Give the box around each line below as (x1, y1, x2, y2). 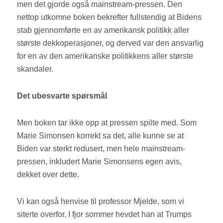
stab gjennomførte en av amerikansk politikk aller (17, 26, 190, 35)
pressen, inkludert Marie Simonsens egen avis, (17, 157, 182, 166)
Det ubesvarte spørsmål (17, 92, 110, 101)
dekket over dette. (17, 170, 82, 179)
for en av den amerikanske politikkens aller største (17, 52, 194, 61)
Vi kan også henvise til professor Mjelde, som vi (17, 197, 185, 206)
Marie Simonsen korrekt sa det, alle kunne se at (17, 131, 184, 140)
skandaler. (17, 65, 56, 74)
